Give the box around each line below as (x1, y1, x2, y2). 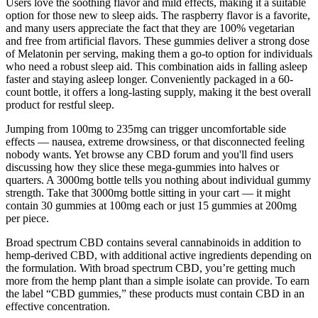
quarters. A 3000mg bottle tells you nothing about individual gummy (6, 173, 311, 186)
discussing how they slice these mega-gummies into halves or (6, 160, 279, 173)
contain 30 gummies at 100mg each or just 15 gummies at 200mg (6, 199, 297, 212)
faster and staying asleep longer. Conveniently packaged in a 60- (6, 72, 293, 85)
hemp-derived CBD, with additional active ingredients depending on (6, 248, 312, 261)
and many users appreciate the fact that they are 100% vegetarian (6, 21, 295, 34)
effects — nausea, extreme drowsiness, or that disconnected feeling (6, 135, 305, 148)
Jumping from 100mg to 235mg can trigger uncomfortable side (6, 122, 286, 135)
